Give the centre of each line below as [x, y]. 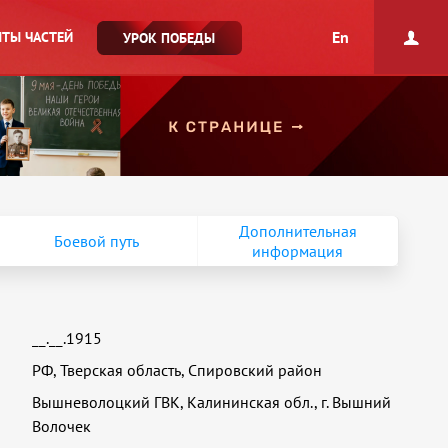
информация [298, 251]
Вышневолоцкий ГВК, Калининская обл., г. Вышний [212, 402]
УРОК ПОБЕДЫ [169, 38]
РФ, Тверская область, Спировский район [177, 370]
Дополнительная [297, 231]
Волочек [62, 426]
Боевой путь [97, 241]
